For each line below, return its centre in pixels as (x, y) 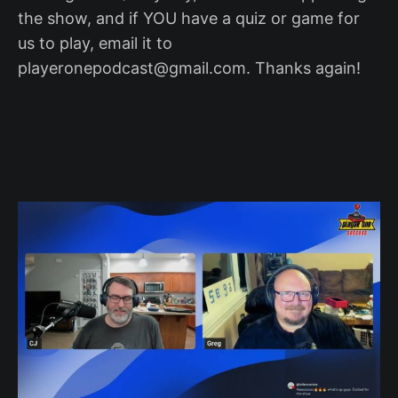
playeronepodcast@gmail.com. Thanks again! (189, 68)
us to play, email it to (95, 43)
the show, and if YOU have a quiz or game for (189, 18)
